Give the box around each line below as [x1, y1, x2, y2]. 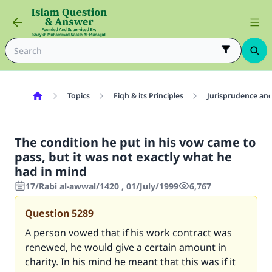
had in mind [15, 163, 87, 180]
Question [25, 206, 69, 220]
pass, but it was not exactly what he [15, 149, 232, 165]
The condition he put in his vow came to [15, 134, 256, 151]
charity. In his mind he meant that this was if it [25, 255, 236, 268]
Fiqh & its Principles [113, 90, 183, 101]
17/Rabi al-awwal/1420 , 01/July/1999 [25, 180, 178, 192]
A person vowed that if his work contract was [25, 226, 232, 239]
